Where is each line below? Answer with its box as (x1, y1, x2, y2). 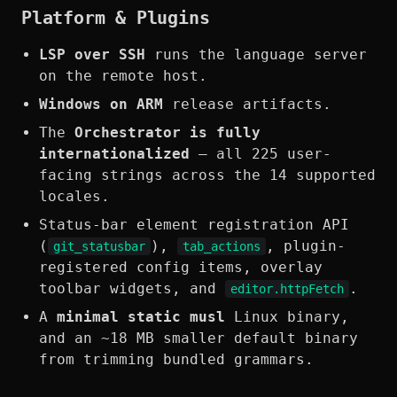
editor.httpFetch (230, 282, 344, 297)
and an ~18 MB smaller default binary (39, 330, 358, 347)
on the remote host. (39, 67, 207, 85)
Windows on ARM (39, 96, 163, 113)
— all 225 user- (190, 145, 331, 163)
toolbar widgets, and (39, 280, 225, 298)
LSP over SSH (39, 46, 145, 64)
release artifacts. (163, 96, 331, 113)
